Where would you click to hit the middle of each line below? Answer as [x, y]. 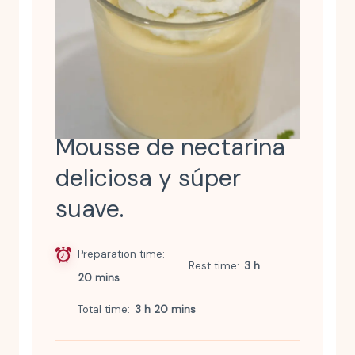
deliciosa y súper [148, 178]
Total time [102, 310]
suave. [89, 209]
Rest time [213, 266]
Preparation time [120, 254]
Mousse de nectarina [170, 147]
